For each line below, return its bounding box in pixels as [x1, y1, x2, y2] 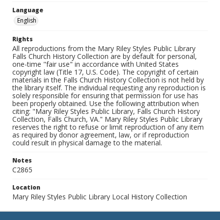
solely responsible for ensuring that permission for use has [12, 91, 198, 100]
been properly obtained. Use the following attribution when [12, 99, 199, 108]
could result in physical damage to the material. [12, 138, 162, 147]
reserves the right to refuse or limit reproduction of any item [12, 122, 204, 132]
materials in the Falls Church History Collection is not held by [12, 75, 204, 84]
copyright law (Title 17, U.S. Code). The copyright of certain [12, 67, 198, 77]
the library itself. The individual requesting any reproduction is [12, 83, 206, 92]
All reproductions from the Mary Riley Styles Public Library [12, 44, 195, 53]
